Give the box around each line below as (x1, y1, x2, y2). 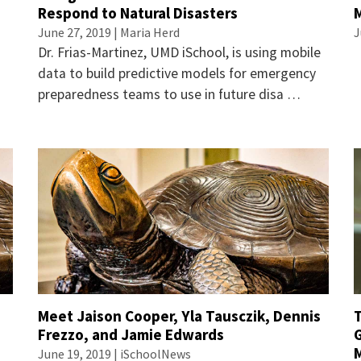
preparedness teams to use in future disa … (38, 85, 301, 103)
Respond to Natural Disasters (38, 2, 239, 23)
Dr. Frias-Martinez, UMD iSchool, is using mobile (38, 43, 322, 61)
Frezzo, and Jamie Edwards (38, 324, 225, 344)
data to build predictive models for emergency (38, 64, 317, 82)
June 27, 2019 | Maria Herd (38, 23, 180, 40)
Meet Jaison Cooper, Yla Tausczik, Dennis (38, 305, 322, 326)
